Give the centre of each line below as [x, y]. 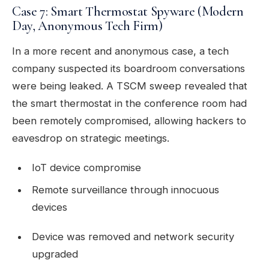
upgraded [55, 254]
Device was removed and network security [133, 237]
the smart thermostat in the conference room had [129, 104]
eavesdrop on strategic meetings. [91, 138]
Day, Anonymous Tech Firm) [87, 26]
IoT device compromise [86, 168]
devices [49, 207]
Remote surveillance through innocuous [125, 190]
